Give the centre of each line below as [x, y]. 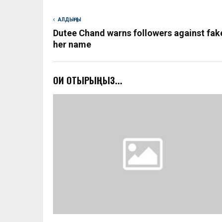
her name [72, 44]
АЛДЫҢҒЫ [70, 19]
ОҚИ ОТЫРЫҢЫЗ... [88, 80]
